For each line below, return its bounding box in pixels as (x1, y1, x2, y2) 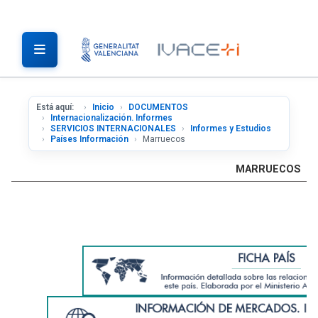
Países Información (50, 134, 128, 144)
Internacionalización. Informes (50, 113, 172, 123)
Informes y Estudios (190, 124, 271, 133)
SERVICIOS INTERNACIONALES (50, 124, 176, 133)
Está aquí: (36, 102, 78, 112)
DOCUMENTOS (128, 102, 188, 112)
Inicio (92, 102, 114, 112)
